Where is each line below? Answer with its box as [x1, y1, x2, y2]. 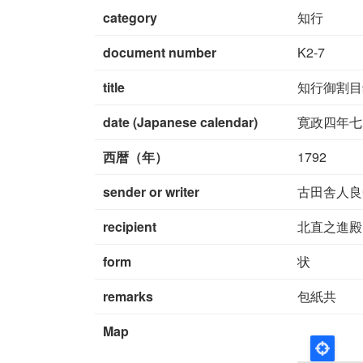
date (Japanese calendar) [102, 112, 258, 131]
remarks [102, 286, 153, 305]
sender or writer [102, 181, 199, 201]
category [102, 7, 157, 27]
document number [102, 42, 216, 62]
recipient [102, 216, 156, 236]
